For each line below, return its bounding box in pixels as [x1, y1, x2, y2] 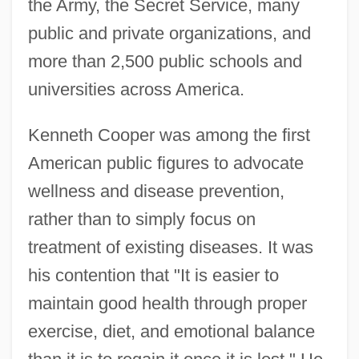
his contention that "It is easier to [27, 265, 279, 286]
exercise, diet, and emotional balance [27, 321, 315, 342]
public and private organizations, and [27, 23, 311, 44]
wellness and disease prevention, [27, 181, 284, 202]
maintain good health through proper [27, 293, 307, 314]
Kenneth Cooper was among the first [27, 125, 310, 146]
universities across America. [27, 79, 244, 100]
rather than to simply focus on [27, 209, 256, 230]
